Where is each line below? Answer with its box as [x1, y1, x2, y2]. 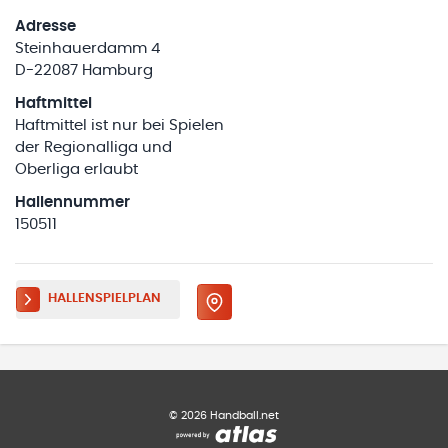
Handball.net [207, 409, 279, 421]
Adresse [15, 18, 76, 34]
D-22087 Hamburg [15, 62, 153, 78]
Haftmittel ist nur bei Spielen [15, 118, 224, 134]
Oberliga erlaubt [15, 162, 138, 178]
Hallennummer [15, 195, 130, 211]
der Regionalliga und [15, 140, 172, 156]
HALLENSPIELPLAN [47, 292, 161, 306]
